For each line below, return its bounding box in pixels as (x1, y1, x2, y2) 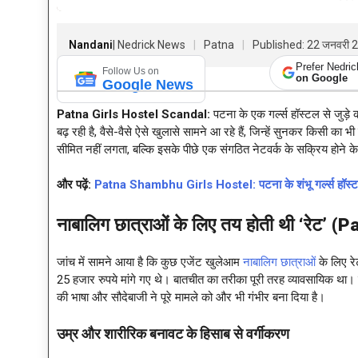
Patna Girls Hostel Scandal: (57, 106, 210, 121)
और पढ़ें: (57, 177, 94, 193)
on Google (296, 72, 348, 85)
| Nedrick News (113, 38, 185, 52)
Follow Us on (102, 65, 159, 77)
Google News (102, 76, 193, 93)
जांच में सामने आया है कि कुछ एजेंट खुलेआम (57, 254, 243, 269)
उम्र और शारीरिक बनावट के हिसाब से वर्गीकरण (57, 326, 289, 343)
